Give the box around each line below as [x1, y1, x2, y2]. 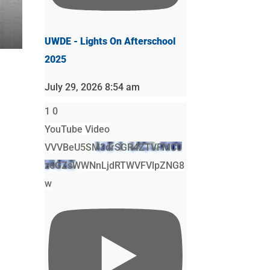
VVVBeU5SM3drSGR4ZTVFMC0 [44, 141, 182, 153]
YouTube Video [44, 123, 110, 135]
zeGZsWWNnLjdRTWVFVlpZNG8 [44, 159, 184, 171]
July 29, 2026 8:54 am [44, 81, 140, 93]
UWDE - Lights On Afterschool [44, 35, 175, 47]
